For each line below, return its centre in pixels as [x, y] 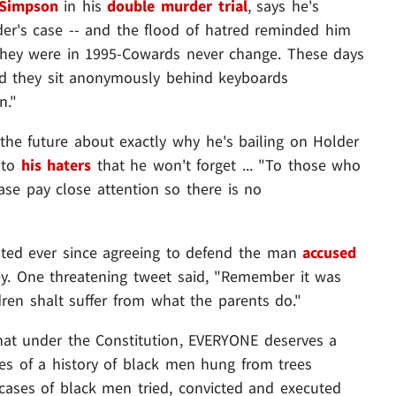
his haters [56, 164]
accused [330, 252]
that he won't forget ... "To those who [226, 164]
